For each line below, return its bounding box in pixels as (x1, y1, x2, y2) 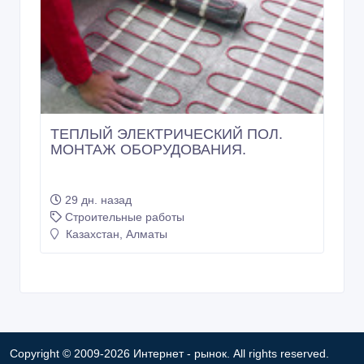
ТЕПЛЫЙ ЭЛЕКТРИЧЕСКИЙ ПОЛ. (50, 126, 283, 143)
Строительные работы (65, 210, 184, 224)
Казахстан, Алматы (63, 227, 167, 241)
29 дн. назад (65, 193, 132, 207)
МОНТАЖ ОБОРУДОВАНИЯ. (50, 141, 246, 158)
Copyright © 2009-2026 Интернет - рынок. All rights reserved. (10, 347, 329, 361)
